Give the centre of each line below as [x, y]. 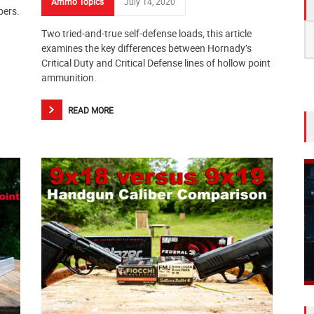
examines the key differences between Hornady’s [146, 48]
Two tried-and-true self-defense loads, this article [146, 33]
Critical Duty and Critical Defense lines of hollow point [156, 63]
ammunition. [69, 77]
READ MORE [91, 110]
